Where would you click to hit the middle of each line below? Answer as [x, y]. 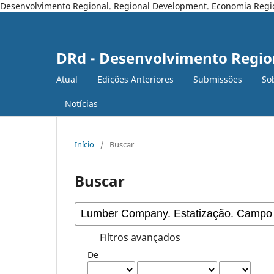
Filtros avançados [140, 237]
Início [84, 144]
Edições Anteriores [135, 79]
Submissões [218, 79]
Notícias [81, 103]
